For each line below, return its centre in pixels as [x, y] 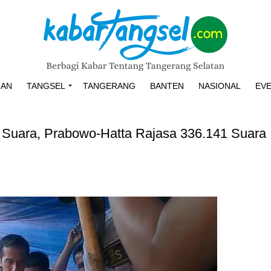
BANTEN [167, 86]
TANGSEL [46, 86]
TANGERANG [109, 86]
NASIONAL [220, 86]
